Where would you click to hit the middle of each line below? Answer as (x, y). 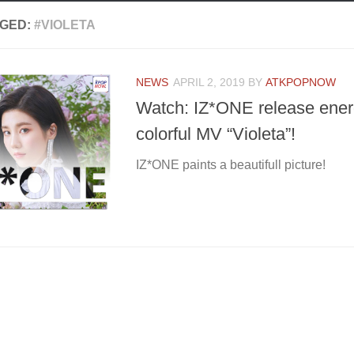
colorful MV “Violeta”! (216, 134)
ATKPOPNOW (301, 82)
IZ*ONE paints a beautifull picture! (231, 165)
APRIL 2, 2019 (209, 82)
